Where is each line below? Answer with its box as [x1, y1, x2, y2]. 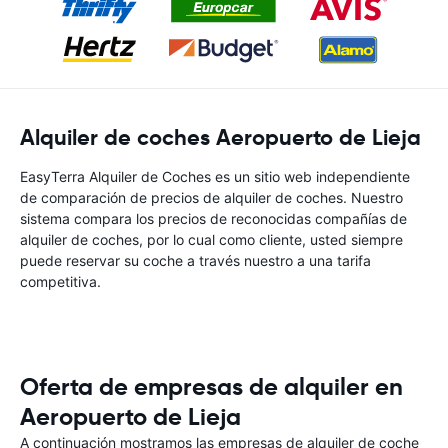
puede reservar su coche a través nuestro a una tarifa [20, 252, 371, 269]
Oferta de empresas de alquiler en [20, 372, 403, 402]
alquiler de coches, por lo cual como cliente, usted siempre [20, 231, 403, 248]
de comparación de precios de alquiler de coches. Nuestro [20, 189, 403, 206]
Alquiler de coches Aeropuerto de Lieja [20, 124, 421, 151]
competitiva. [20, 273, 101, 290]
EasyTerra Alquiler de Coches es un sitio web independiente [20, 168, 410, 185]
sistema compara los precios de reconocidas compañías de [20, 210, 407, 227]
